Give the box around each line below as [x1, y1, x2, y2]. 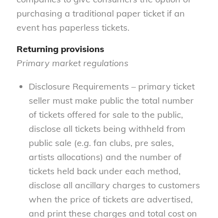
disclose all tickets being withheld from [28, 123, 185, 134]
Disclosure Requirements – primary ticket [28, 80, 195, 92]
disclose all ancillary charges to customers [28, 179, 200, 191]
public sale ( [28, 137, 77, 148]
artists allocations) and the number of [28, 151, 182, 163]
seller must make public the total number [28, 94, 194, 106]
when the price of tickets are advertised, [28, 193, 193, 205]
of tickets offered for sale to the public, [28, 109, 183, 120]
